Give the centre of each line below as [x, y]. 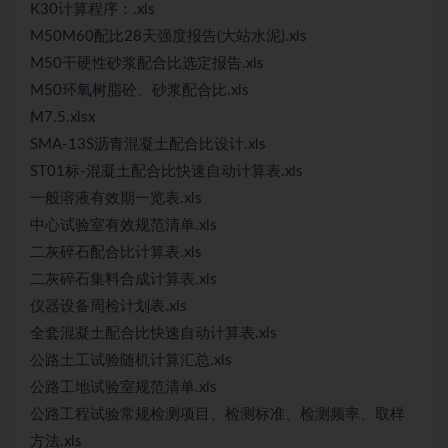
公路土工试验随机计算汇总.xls [131, 360]
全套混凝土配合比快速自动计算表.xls [153, 333]
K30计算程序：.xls [92, 9]
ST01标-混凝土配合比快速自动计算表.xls [166, 171]
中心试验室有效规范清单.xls [123, 225]
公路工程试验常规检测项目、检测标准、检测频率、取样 [217, 414]
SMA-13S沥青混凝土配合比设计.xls [148, 144]
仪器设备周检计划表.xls [108, 306]
